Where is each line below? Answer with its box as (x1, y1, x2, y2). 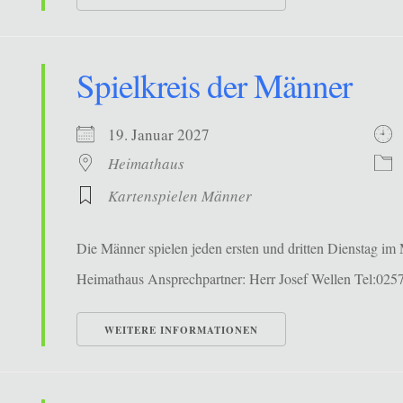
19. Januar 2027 (108, 124, 232, 146)
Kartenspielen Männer (108, 185, 253, 207)
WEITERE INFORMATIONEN (104, 323, 259, 338)
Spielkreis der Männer (76, 63, 353, 108)
